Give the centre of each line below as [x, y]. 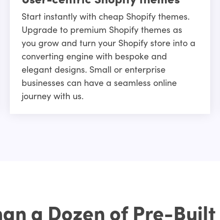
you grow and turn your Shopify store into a [108, 43]
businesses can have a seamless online [99, 82]
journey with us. [52, 96]
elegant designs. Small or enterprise [93, 69]
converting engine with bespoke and [94, 56]
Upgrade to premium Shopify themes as [102, 29]
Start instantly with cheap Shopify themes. [105, 16]
